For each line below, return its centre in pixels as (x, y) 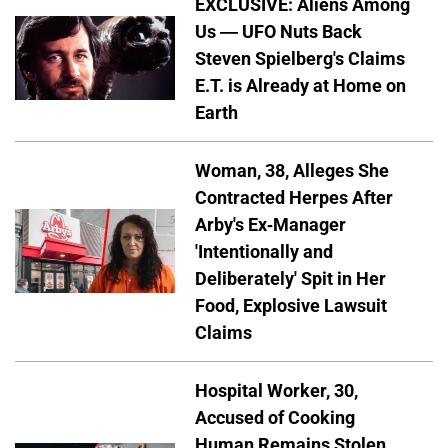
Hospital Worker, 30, (276, 390)
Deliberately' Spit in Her (290, 278)
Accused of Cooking (275, 417)
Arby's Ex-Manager (270, 224)
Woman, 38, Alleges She (292, 170)
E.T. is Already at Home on (300, 85)
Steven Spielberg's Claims (300, 58)
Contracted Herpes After (294, 197)
